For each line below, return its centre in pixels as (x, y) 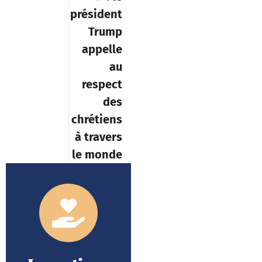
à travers (99, 137)
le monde (97, 154)
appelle (102, 49)
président (96, 14)
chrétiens (97, 119)
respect (102, 84)
